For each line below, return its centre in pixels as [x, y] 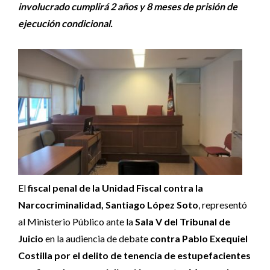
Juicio [32, 239]
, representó [223, 205]
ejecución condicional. [65, 23]
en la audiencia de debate [98, 239]
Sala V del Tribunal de [182, 222]
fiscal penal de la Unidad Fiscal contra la [115, 188]
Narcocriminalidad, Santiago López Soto [108, 205]
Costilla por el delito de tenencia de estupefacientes [134, 256]
